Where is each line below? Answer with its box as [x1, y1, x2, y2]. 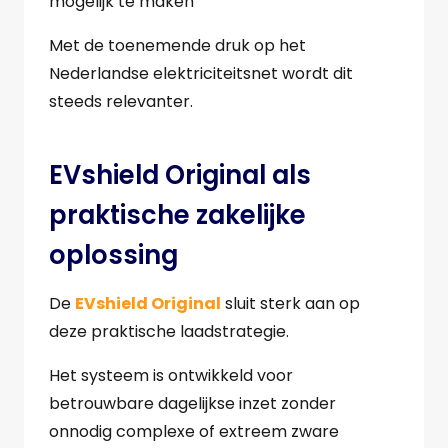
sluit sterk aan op [221, 292, 360, 315]
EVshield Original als [49, 156, 311, 193]
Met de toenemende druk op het [49, 34, 306, 58]
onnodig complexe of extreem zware [49, 420, 339, 443]
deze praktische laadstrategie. [49, 320, 289, 343]
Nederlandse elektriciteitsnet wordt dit [49, 62, 353, 86]
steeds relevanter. [49, 90, 193, 114]
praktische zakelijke [49, 196, 306, 233]
